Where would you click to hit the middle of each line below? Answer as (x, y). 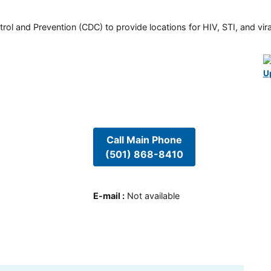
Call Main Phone (144, 139)
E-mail (106, 196)
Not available (153, 196)
